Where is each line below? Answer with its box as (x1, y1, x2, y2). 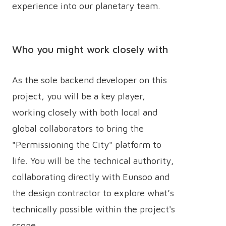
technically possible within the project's (12, 204, 175, 214)
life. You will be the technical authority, (12, 155, 174, 166)
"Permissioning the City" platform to (12, 139, 161, 150)
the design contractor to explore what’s (12, 188, 174, 198)
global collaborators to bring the (12, 123, 144, 134)
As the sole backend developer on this (12, 75, 167, 85)
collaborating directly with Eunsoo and (12, 172, 169, 182)
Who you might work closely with (12, 43, 168, 55)
